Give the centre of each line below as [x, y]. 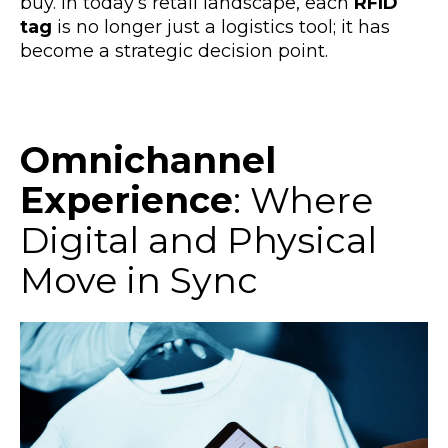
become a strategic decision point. [174, 50]
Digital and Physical [198, 239]
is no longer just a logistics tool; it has [221, 26]
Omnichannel [148, 159]
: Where [303, 199]
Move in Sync [139, 279]
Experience [126, 199]
